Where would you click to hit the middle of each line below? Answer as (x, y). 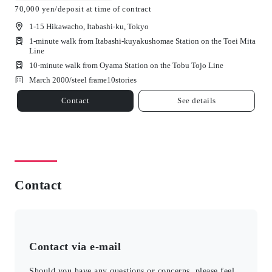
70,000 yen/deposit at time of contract (83, 8)
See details (197, 101)
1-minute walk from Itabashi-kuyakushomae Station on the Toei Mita (142, 41)
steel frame (89, 80)
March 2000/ (50, 80)
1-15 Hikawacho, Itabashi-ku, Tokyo (89, 26)
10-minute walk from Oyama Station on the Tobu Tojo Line (126, 65)
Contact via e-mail (75, 246)
